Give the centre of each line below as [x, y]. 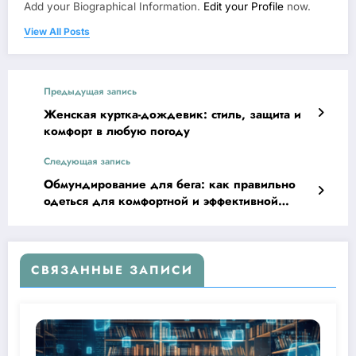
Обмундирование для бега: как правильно [170, 185]
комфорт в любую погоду [117, 132]
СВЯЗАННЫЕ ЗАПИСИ [112, 271]
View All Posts [57, 32]
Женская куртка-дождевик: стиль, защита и [172, 115]
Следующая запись [87, 162]
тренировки [77, 218]
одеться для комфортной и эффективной [161, 201]
